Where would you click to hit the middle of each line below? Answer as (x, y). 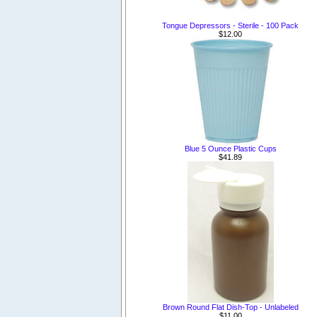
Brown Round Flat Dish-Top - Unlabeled (230, 307)
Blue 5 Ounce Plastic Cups (230, 149)
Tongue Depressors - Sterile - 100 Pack (230, 26)
